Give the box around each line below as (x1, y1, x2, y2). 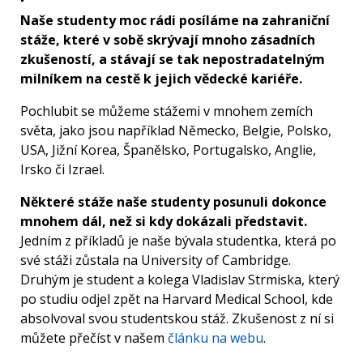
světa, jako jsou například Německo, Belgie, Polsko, (20, 122, 331, 140)
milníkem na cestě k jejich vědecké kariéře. (20, 70, 302, 88)
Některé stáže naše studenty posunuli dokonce (20, 193, 327, 211)
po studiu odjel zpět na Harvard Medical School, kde (20, 290, 333, 309)
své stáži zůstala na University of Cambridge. (20, 251, 291, 270)
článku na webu (168, 329, 263, 348)
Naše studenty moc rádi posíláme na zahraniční (20, 11, 330, 30)
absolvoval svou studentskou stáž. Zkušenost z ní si (20, 310, 334, 328)
